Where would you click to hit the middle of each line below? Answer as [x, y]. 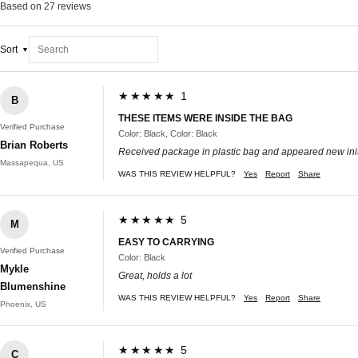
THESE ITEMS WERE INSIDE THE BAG [205, 118]
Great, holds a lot [155, 275]
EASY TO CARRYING [166, 242]
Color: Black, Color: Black [168, 133]
